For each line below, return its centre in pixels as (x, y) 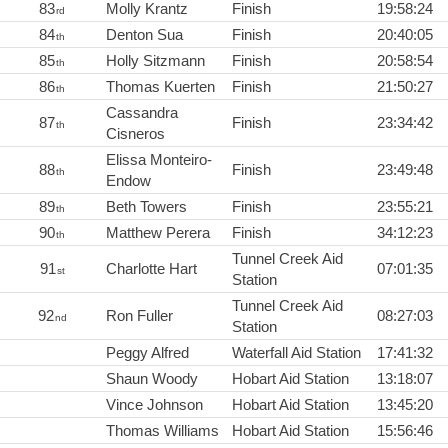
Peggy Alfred (147, 353)
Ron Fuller (139, 316)
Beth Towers (146, 207)
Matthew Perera (158, 233)
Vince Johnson (154, 405)
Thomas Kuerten (160, 87)
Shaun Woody (152, 379)
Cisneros (135, 134)
